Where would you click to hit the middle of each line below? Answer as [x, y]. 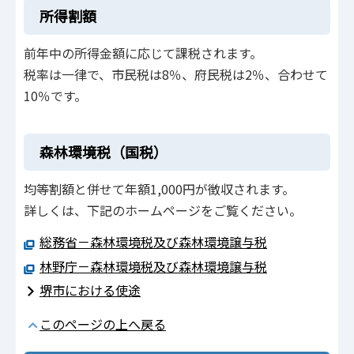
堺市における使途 [90, 290]
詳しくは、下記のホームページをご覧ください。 [163, 210]
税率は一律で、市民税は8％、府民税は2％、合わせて [176, 75]
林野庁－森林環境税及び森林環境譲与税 [153, 266]
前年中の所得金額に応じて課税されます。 [143, 53]
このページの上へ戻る [103, 324]
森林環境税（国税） [104, 151]
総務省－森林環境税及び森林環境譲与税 [153, 242]
